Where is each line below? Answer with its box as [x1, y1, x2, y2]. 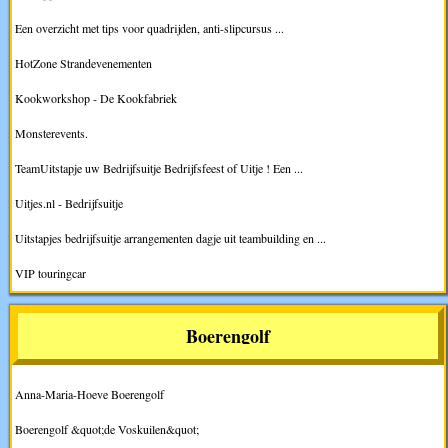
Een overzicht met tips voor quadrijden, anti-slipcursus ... [15, 19, 284, 36]
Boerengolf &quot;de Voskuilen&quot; [15, 420, 199, 437]
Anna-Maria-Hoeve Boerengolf [15, 385, 164, 402]
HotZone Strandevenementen [15, 54, 152, 71]
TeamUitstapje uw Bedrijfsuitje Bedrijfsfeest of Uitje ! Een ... [15, 159, 303, 176]
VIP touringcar [15, 264, 86, 281]
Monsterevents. [15, 124, 88, 141]
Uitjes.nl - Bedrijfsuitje [15, 194, 123, 211]
